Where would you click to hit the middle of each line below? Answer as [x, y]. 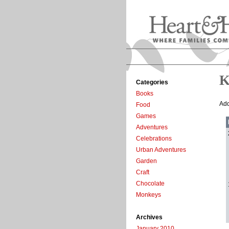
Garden [146, 161]
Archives [149, 217]
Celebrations [154, 139]
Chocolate [150, 184]
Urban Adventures [161, 150]
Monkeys [148, 195]
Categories [152, 83]
